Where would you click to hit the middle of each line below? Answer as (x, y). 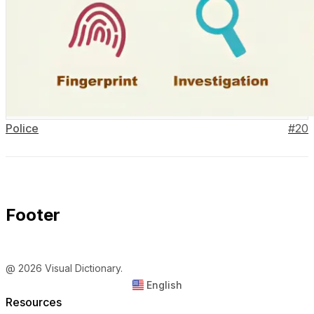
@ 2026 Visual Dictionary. (64, 268)
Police (22, 129)
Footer (33, 214)
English (164, 285)
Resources (34, 302)
